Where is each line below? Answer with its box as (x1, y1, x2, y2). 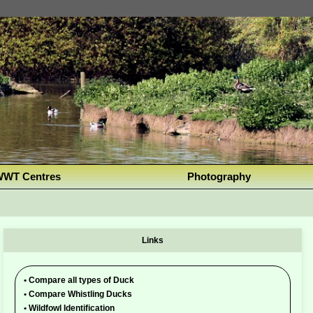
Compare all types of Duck (26, 275, 134, 286)
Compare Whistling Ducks (26, 289, 132, 300)
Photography (187, 170, 251, 183)
